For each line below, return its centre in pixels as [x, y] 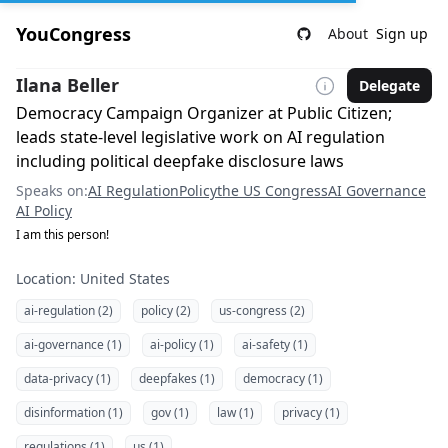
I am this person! [62, 234]
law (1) [235, 412]
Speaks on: [52, 190]
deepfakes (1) [177, 378]
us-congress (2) [262, 310]
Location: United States [93, 278]
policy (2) [166, 310]
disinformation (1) [73, 412]
